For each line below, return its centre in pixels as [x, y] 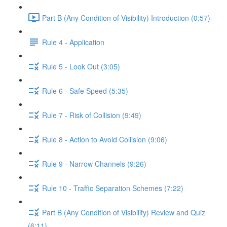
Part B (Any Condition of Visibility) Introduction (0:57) [126, 17]
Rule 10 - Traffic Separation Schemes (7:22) [113, 188]
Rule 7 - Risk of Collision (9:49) [92, 115]
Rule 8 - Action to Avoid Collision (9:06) [105, 139]
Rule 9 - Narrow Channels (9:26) [94, 163]
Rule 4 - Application [73, 42]
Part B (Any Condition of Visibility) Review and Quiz [124, 212]
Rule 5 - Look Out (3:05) [81, 66]
